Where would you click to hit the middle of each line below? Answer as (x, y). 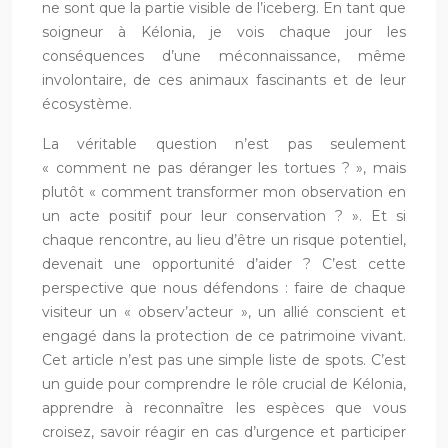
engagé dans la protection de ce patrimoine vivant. (224, 336)
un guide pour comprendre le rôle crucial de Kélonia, (224, 384)
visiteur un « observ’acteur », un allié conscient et (224, 312)
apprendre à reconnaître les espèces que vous (224, 408)
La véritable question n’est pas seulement (224, 144)
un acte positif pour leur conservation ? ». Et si (224, 216)
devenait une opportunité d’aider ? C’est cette (224, 264)
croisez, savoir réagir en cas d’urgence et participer (224, 432)
